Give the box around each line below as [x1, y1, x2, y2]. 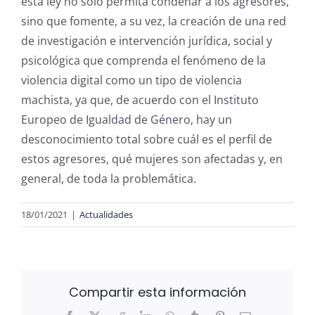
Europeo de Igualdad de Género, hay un [21, 112, 232, 128]
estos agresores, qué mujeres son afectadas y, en [21, 151, 283, 167]
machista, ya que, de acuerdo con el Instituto [21, 92, 259, 108]
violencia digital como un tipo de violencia [21, 72, 242, 89]
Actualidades [79, 208, 133, 221]
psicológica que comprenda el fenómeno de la [21, 53, 266, 69]
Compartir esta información [69, 283, 246, 302]
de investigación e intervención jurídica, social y [21, 33, 272, 49]
